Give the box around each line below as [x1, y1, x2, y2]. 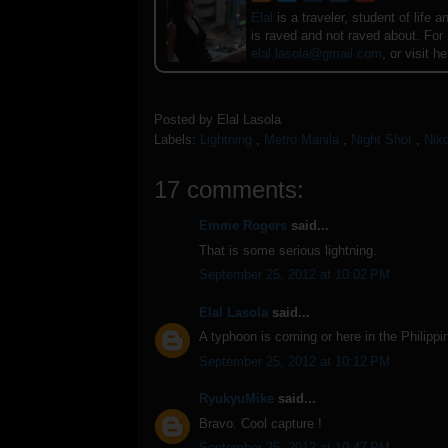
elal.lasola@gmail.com [251, 45, 382, 61]
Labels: [154, 132, 200, 148]
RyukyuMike [199, 391, 274, 407]
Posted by [154, 112, 217, 128]
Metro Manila [264, 132, 339, 148]
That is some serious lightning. [199, 242, 377, 258]
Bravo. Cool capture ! [199, 415, 322, 431]
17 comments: [154, 176, 304, 204]
